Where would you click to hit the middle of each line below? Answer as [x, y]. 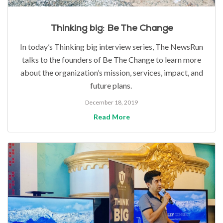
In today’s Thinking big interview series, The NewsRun [111, 47]
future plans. [111, 86]
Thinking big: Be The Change [111, 28]
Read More [111, 117]
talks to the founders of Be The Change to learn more [111, 60]
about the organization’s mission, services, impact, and [111, 73]
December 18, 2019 [111, 103]
